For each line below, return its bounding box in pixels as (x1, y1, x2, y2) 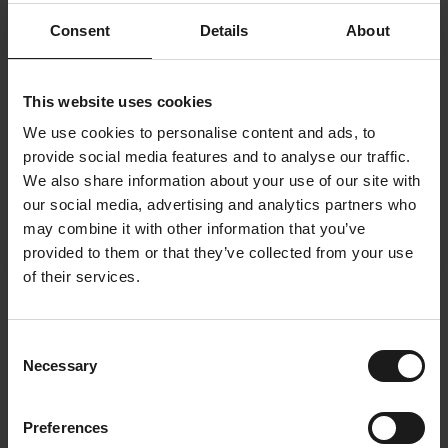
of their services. (23, 268, 140, 285)
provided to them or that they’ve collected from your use (23, 244, 413, 261)
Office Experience (181, 379, 267, 400)
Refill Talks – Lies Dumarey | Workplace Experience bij (46, 321, 402, 337)
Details (199, 21, 249, 39)
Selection (7, 361, 68, 378)
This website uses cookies (23, 92, 213, 110)
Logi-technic (182, 337, 266, 353)
